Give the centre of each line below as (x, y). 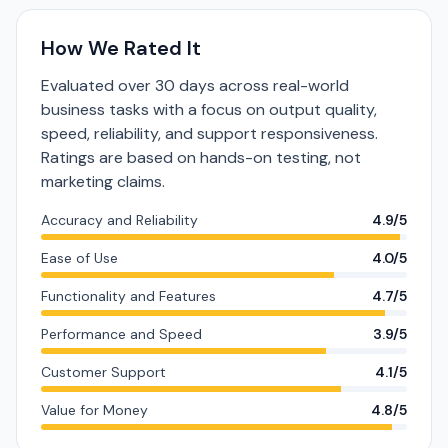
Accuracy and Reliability (119, 220)
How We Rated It (121, 48)
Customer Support (103, 372)
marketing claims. (103, 181)
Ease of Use (79, 258)
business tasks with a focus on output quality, (209, 109)
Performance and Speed (121, 334)
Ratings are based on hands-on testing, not (201, 157)
